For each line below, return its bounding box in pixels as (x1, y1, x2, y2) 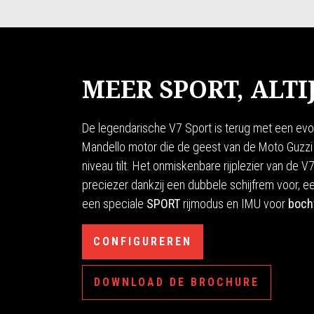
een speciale (82, 196, 146, 212)
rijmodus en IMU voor (183, 196, 288, 212)
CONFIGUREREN (93, 235, 192, 249)
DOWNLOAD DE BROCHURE (94, 275, 259, 289)
